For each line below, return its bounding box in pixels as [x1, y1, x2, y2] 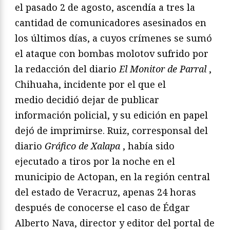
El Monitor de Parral [119, 62, 206, 75]
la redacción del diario [15, 62, 119, 75]
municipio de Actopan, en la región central [15, 170, 210, 183]
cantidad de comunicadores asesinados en [15, 16, 206, 29]
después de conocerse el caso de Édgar [15, 201, 190, 214]
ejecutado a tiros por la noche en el [15, 155, 175, 167]
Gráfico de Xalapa [45, 139, 120, 152]
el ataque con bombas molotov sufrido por [15, 47, 208, 60]
